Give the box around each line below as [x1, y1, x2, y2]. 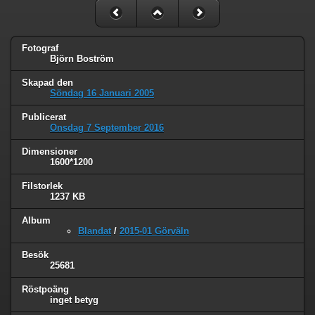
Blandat [78, 225, 111, 236]
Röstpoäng [22, 283, 69, 295]
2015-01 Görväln [120, 225, 189, 236]
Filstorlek [22, 181, 63, 192]
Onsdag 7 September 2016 [50, 122, 164, 134]
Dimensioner [22, 146, 77, 157]
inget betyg [50, 294, 98, 305]
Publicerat [22, 112, 66, 123]
